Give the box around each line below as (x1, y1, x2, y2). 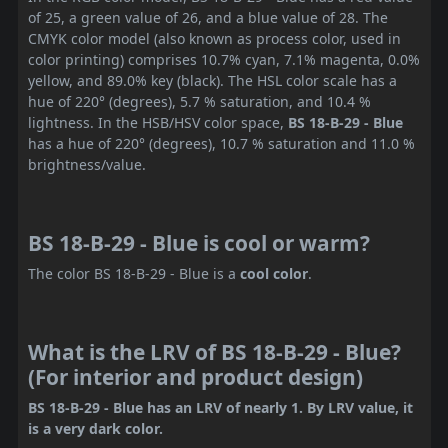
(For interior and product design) (28, 363, 363, 392)
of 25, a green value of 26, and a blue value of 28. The (28, 8, 388, 28)
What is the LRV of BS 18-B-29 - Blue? (28, 338, 401, 367)
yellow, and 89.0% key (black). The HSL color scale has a (28, 71, 397, 91)
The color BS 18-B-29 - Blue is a (28, 264, 240, 284)
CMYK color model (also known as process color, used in (28, 29, 401, 49)
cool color (240, 264, 308, 284)
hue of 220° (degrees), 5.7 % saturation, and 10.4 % (28, 92, 371, 112)
